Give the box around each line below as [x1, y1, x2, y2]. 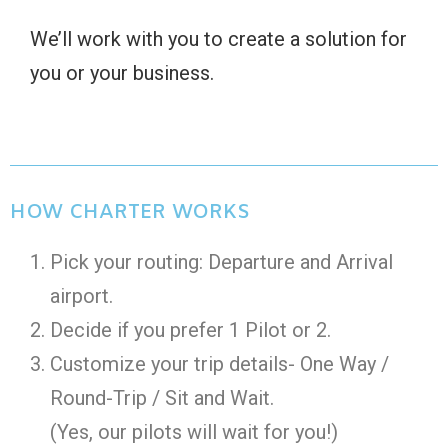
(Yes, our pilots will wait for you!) [50, 419, 338, 444]
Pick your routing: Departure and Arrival [50, 249, 393, 274]
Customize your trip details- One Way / [50, 351, 389, 376]
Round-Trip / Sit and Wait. [50, 385, 274, 410]
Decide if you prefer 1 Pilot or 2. [50, 317, 331, 342]
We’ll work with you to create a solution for [30, 26, 407, 51]
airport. [50, 283, 113, 308]
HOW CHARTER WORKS [10, 198, 250, 226]
